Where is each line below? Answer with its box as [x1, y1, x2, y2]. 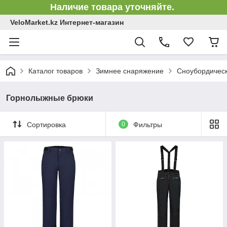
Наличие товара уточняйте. [50, 2, 177, 12]
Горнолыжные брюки [6, 94, 93, 102]
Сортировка [27, 120, 66, 129]
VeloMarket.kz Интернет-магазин [10, 18, 124, 26]
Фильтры [133, 120, 162, 129]
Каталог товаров [28, 67, 83, 75]
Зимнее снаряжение [96, 67, 164, 75]
